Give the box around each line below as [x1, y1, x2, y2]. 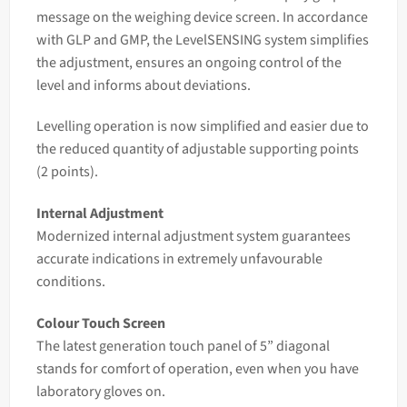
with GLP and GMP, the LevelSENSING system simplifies [35, 29, 369, 50]
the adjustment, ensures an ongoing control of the [35, 52, 342, 73]
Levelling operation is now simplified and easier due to [35, 116, 369, 137]
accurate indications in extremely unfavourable [35, 249, 323, 270]
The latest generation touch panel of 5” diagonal [35, 335, 330, 356]
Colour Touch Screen [35, 313, 165, 333]
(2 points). [35, 162, 98, 183]
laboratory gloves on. [35, 381, 165, 402]
